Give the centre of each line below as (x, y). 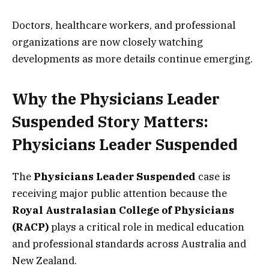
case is (213, 176)
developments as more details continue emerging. (132, 59)
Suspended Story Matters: (110, 122)
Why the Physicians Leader (116, 99)
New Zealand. (44, 260)
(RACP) (30, 227)
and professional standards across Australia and (129, 243)
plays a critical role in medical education (147, 227)
